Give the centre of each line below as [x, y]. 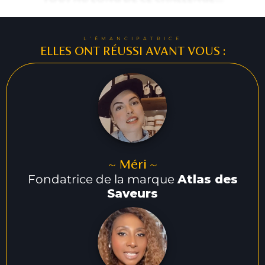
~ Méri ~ [132, 164]
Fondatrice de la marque [102, 180]
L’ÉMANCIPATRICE [132, 38]
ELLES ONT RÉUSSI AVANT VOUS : [132, 50]
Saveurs [132, 194]
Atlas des [207, 180]
